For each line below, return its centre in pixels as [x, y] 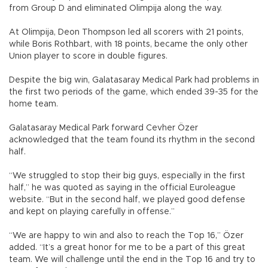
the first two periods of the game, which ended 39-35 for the [134, 92]
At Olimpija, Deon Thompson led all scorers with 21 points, [126, 33]
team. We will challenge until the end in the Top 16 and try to [132, 260]
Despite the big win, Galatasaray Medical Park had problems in [134, 80]
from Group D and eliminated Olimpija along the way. [115, 9]
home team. [33, 104]
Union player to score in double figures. [88, 57]
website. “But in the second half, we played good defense [127, 200]
